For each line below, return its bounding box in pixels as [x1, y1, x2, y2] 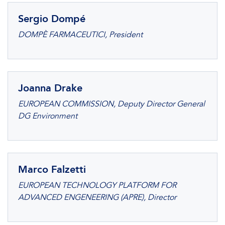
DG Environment [18, 111, 77, 121]
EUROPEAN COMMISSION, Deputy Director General [18, 99, 205, 109]
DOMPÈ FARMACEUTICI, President [18, 30, 143, 40]
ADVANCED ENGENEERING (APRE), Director [18, 192, 176, 202]
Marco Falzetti [18, 163, 86, 175]
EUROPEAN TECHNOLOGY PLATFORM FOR [18, 180, 176, 190]
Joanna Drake [18, 82, 82, 94]
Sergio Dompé [18, 13, 85, 25]
